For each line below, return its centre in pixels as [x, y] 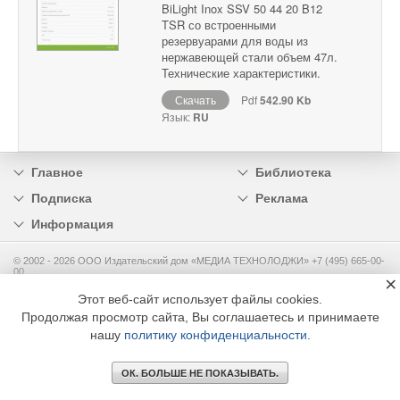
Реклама [281, 199]
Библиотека [293, 173]
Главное [57, 173]
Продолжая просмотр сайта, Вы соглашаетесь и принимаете [200, 317]
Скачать [196, 100]
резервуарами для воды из [235, 41]
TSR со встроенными [219, 25]
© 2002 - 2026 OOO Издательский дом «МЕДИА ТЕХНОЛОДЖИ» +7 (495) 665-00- [199, 261]
